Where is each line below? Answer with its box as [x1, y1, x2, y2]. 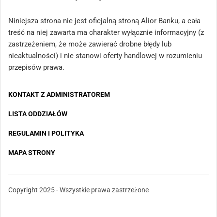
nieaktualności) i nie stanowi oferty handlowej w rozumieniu [8, 51, 202, 61]
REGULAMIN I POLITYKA [8, 129, 84, 138]
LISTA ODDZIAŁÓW [8, 110, 67, 118]
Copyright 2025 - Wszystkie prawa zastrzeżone [8, 186, 149, 194]
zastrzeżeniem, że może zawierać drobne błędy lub [8, 40, 171, 49]
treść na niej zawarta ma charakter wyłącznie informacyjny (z [8, 28, 204, 37]
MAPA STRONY [8, 149, 55, 157]
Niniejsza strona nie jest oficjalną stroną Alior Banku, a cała [8, 16, 201, 26]
